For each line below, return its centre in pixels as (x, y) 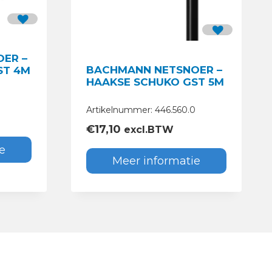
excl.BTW (147, 129)
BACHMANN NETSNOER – (154, 70)
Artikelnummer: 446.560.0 (141, 110)
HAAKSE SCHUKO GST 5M (155, 82)
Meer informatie (156, 161)
